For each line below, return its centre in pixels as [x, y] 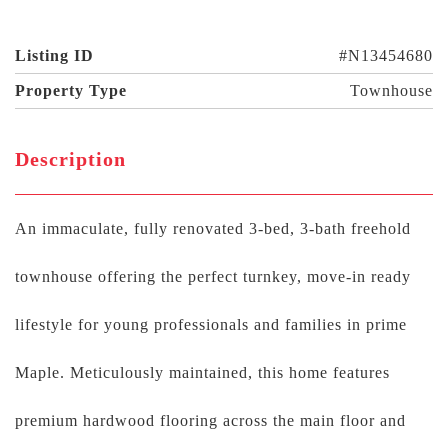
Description [70, 159]
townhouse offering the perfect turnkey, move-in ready [213, 276]
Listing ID [54, 55]
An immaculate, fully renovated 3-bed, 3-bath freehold [213, 228]
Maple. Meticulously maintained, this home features [202, 372]
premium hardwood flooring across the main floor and [210, 420]
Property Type [71, 90]
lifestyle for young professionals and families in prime [211, 324]
